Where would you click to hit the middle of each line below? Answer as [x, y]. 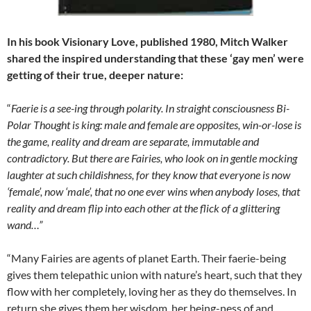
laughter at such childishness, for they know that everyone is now [149, 174]
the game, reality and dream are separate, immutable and [133, 141]
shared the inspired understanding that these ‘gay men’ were [155, 58]
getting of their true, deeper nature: [95, 74]
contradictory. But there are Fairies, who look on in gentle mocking [152, 158]
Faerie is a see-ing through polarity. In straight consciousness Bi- [150, 108]
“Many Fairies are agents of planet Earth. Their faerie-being [146, 258]
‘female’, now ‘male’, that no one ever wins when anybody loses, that [153, 191]
